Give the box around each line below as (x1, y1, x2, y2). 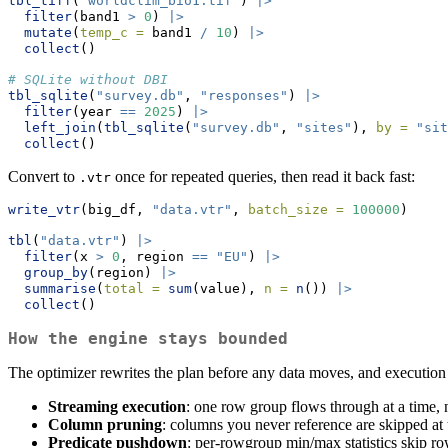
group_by (24, 265, 88, 281)
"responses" (200, 88, 288, 104)
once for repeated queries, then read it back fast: (111, 168, 415, 186)
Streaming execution (48, 398, 186, 416)
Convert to (8, 168, 79, 186)
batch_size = (248, 202, 344, 218)
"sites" (296, 120, 352, 136)
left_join (24, 120, 96, 136)
